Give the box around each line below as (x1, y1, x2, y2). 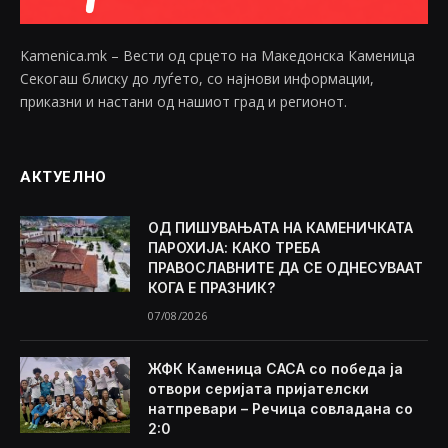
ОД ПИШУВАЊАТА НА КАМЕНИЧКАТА (148, 219, 413, 237)
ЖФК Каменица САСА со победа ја (148, 360, 403, 378)
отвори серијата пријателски (148, 380, 369, 398)
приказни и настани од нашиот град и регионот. (20, 92, 347, 112)
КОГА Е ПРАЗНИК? (148, 279, 275, 297)
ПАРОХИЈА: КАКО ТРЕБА (148, 239, 320, 257)
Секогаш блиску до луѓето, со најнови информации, (20, 69, 374, 89)
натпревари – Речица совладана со (148, 400, 413, 418)
